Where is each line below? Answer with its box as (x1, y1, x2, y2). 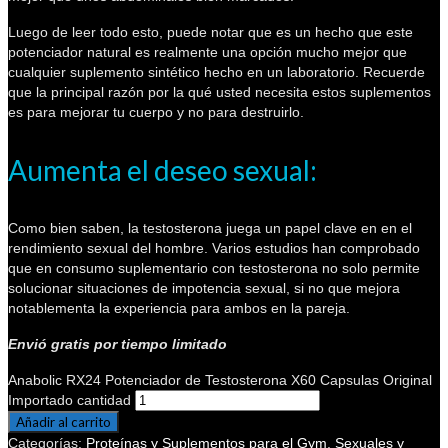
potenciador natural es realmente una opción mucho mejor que (8, 43, 407, 60)
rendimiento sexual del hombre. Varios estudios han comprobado (8, 239, 420, 256)
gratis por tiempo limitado (47, 335, 227, 352)
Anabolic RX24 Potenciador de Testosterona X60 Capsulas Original (8, 371, 432, 388)
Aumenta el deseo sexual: (8, 152, 317, 187)
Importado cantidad (8, 391, 131, 408)
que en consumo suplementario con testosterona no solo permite (8, 259, 420, 276)
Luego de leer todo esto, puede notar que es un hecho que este (8, 23, 413, 40)
